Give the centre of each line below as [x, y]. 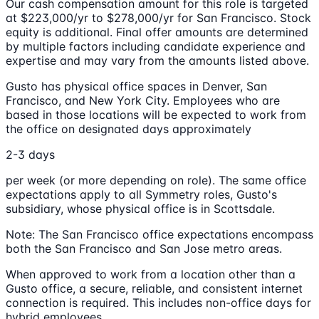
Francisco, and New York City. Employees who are [143, 100]
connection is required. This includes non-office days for [158, 302]
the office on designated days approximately [129, 129]
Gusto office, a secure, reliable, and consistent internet [154, 288]
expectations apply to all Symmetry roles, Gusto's [141, 194]
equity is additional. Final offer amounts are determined [157, 32]
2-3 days [30, 154]
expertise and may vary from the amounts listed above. [157, 60]
